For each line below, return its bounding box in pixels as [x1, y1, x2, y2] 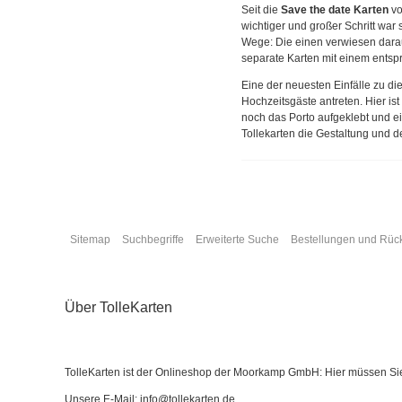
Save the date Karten [281, 3, 389, 16]
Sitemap [69, 232, 110, 246]
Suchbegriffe [121, 232, 184, 246]
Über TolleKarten [65, 299, 172, 315]
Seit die [241, 3, 282, 16]
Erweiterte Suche [195, 232, 279, 246]
